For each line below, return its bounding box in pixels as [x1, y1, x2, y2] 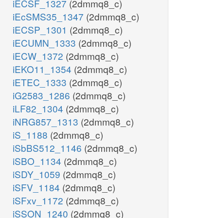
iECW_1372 [13, 49, 66, 63]
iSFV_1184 [13, 181, 62, 194]
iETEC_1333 [13, 75, 69, 89]
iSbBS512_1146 [13, 141, 84, 155]
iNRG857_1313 [13, 115, 81, 128]
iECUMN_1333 [13, 36, 78, 50]
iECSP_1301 [13, 23, 70, 36]
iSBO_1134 [13, 154, 64, 168]
